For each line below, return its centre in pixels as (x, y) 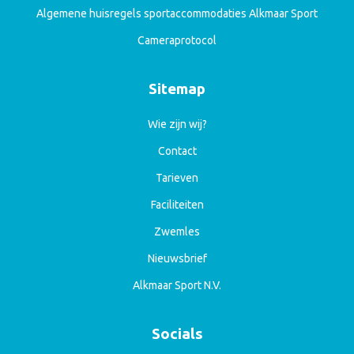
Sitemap (177, 89)
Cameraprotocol (177, 41)
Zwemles (177, 232)
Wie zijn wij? (177, 124)
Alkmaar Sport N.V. (177, 286)
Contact (177, 151)
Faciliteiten (177, 205)
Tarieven (177, 178)
